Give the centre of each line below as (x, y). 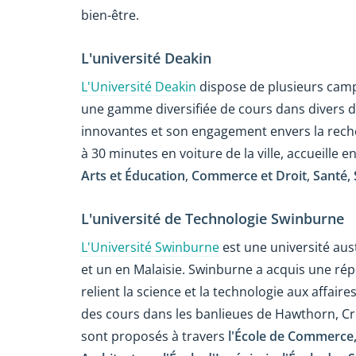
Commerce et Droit (249, 176)
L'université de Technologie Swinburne (213, 219)
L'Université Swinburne (150, 248)
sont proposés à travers (155, 337)
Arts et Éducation (133, 176)
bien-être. (110, 15)
